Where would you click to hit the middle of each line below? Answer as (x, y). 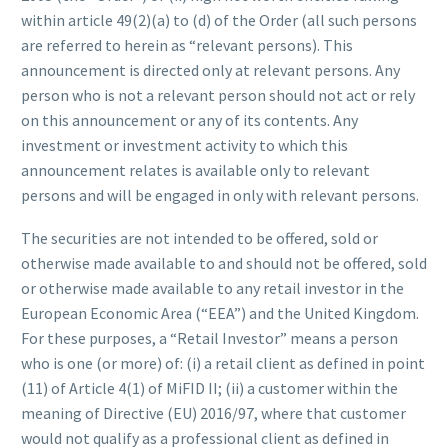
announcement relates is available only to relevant (195, 170)
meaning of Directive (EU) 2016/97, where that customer (213, 412)
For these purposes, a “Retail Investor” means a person (209, 337)
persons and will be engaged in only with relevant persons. (220, 195)
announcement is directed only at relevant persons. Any (210, 70)
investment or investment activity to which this (184, 145)
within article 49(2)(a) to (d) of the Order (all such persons (219, 20)
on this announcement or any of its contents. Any (189, 120)
